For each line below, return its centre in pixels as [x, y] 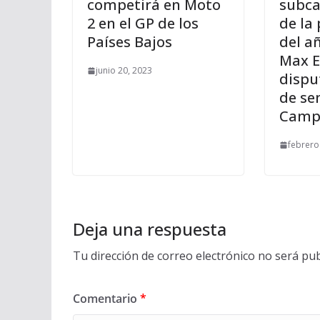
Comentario [106, 299]
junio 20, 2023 [124, 71]
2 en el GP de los [143, 24]
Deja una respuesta [150, 229]
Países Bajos [130, 42]
